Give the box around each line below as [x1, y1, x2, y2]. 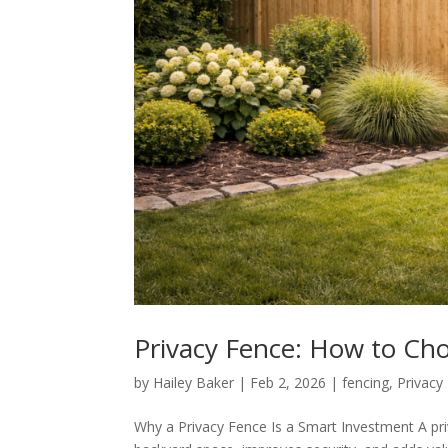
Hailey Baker [153, 373, 235, 393]
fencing [342, 373, 390, 393]
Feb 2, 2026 [250, 373, 327, 393]
